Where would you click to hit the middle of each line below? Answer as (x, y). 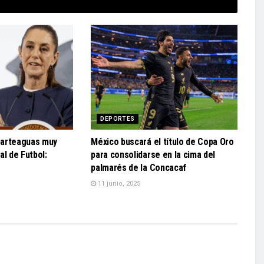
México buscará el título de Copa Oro (162, 141)
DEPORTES (118, 118)
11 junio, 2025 (118, 183)
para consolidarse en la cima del (153, 154)
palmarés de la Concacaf (138, 167)
